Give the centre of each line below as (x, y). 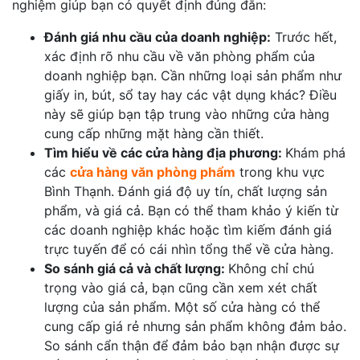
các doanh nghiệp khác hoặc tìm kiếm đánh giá (188, 230)
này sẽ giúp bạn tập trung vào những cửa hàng (187, 115)
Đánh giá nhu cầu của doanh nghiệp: (157, 37)
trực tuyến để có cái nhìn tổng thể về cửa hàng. (189, 250)
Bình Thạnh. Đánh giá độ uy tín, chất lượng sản (186, 192)
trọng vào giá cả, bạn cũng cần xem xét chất (181, 288)
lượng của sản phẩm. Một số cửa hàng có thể (182, 307)
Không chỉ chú (271, 269)
